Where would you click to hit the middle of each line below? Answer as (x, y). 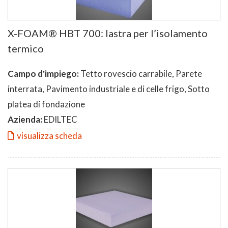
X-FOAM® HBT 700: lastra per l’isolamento (108, 33)
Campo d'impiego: (43, 73)
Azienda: (25, 119)
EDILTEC (60, 119)
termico (26, 48)
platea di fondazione (46, 104)
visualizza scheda (49, 135)
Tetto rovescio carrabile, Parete (140, 73)
